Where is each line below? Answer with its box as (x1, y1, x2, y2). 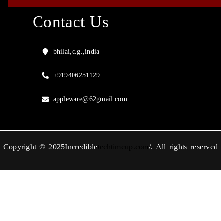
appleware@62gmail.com (53, 95, 127, 103)
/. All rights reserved (148, 143, 218, 151)
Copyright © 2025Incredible (3, 143, 98, 151)
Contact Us (33, 13, 109, 31)
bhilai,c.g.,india (53, 48, 100, 55)
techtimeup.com (97, 143, 149, 151)
